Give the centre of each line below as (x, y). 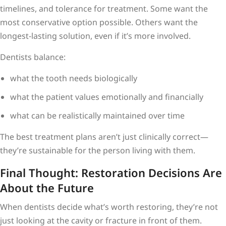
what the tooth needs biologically (74, 78)
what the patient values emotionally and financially (107, 97)
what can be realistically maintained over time (97, 115)
